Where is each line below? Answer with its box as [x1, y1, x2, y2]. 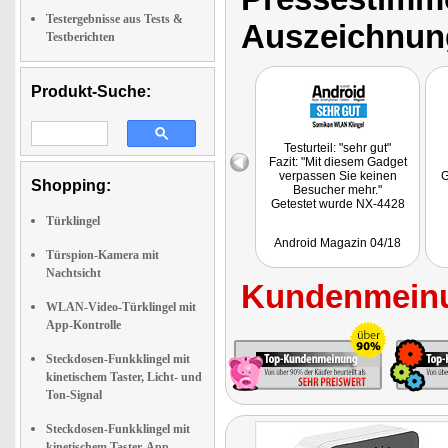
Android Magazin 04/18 [274, 236, 401, 250]
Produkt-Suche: [31, 83, 151, 100]
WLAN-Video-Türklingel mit [46, 300, 196, 314]
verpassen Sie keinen [278, 169, 397, 183]
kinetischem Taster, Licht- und [46, 370, 202, 384]
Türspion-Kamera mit [46, 248, 159, 262]
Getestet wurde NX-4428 [270, 197, 405, 211]
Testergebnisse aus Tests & [46, 12, 183, 26]
